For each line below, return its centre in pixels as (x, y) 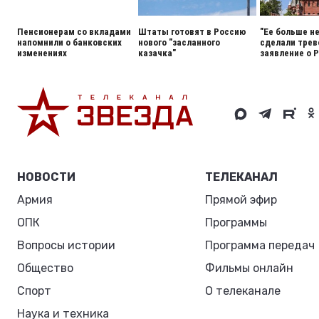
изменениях (42, 53)
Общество (45, 268)
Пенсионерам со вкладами (74, 32)
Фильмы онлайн (250, 268)
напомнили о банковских (69, 42)
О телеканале (243, 291)
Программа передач (260, 245)
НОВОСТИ (46, 177)
